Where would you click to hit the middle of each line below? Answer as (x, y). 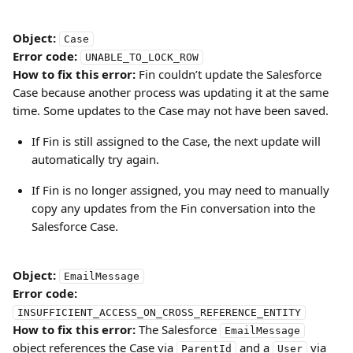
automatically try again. (95, 159)
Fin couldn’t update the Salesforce (230, 74)
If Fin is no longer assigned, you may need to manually (182, 190)
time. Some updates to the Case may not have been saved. (171, 110)
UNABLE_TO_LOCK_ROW (142, 57)
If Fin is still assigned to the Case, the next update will (178, 141)
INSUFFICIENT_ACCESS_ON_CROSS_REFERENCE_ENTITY (159, 312)
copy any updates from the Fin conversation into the (175, 208)
